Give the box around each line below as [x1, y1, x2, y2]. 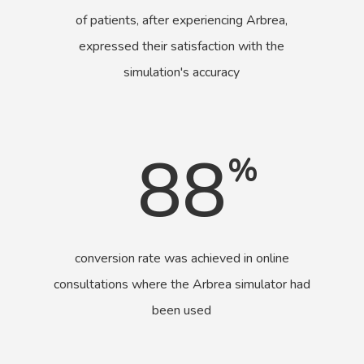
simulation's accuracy [123, 63, 240, 81]
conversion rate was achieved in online [74, 249, 289, 268]
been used [152, 301, 212, 320]
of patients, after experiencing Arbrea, [76, 11, 288, 29]
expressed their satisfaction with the [79, 37, 285, 55]
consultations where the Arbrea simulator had [53, 275, 310, 294]
